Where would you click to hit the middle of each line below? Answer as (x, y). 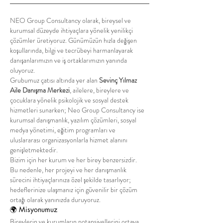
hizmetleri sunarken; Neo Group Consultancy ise (77, 110)
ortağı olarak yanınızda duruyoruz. (55, 200)
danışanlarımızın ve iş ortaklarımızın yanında (68, 60)
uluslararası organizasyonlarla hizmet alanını (69, 140)
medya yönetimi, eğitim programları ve (63, 130)
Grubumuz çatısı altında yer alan (55, 80)
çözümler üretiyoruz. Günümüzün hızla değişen (73, 40)
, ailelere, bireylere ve (99, 90)
